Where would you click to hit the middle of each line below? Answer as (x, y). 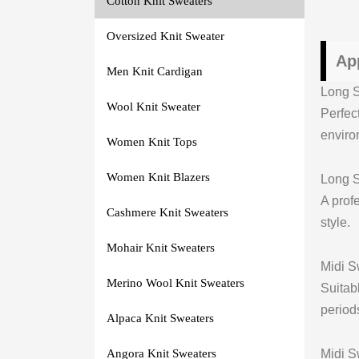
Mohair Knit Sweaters (160, 247)
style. (335, 222)
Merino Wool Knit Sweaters (175, 282)
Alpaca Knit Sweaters (160, 318)
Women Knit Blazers (158, 177)
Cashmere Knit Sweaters (167, 212)
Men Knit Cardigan (154, 71)
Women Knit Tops (151, 141)
